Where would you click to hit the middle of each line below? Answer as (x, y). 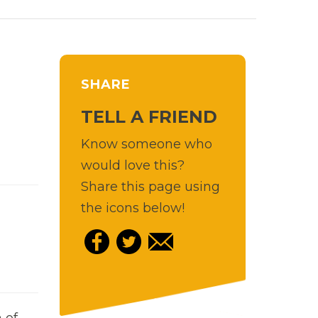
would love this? (132, 165)
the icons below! (132, 208)
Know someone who (146, 144)
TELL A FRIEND (149, 116)
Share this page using (150, 186)
